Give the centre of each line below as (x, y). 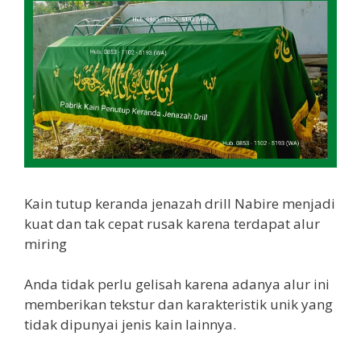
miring (46, 243)
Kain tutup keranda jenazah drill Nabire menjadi (180, 203)
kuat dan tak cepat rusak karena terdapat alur (172, 223)
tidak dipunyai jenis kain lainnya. (130, 324)
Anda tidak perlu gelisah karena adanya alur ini (177, 284)
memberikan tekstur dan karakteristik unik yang (178, 304)
